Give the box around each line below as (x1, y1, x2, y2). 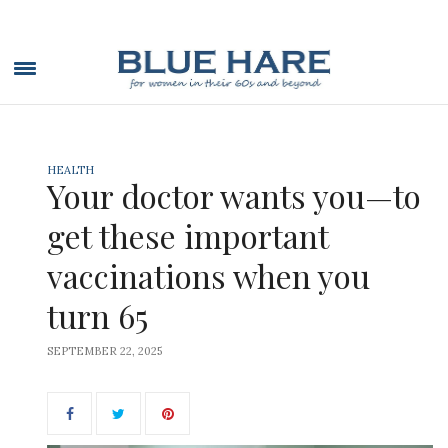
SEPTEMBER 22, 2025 (47, 344, 162, 358)
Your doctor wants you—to (47, 174, 421, 217)
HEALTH (47, 163, 94, 177)
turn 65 (47, 294, 148, 337)
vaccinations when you (47, 254, 370, 297)
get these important (47, 214, 328, 257)
